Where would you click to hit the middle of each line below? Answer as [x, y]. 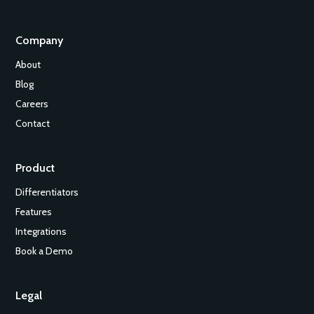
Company [40, 41]
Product [35, 168]
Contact [33, 124]
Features [34, 212]
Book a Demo [45, 251]
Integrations [41, 232]
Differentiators [47, 192]
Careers [32, 104]
